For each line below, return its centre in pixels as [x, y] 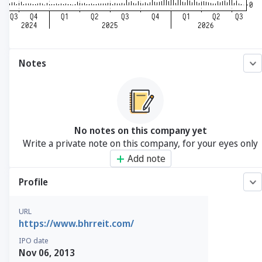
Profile [33, 182]
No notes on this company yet [140, 130]
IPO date [34, 240]
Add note [146, 158]
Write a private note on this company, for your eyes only [140, 143]
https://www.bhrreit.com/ [76, 223]
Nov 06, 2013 [47, 253]
